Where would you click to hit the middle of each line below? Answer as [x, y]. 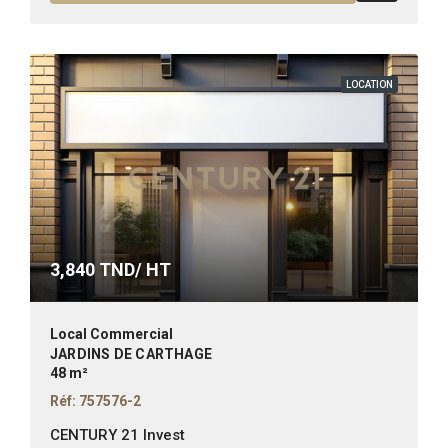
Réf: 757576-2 [95, 401]
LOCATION [369, 84]
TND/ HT [133, 270]
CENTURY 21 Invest [117, 435]
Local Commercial [111, 334]
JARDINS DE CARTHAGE [131, 354]
